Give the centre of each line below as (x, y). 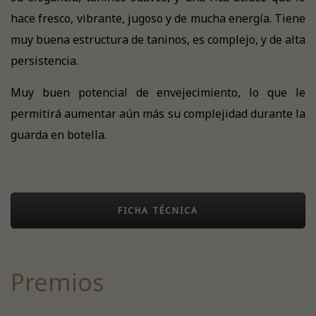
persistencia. (44, 60)
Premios (57, 282)
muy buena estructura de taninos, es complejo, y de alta (158, 39)
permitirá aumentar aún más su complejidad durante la (158, 113)
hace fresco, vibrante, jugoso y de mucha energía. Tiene (158, 18)
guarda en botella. (59, 134)
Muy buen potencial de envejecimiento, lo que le (158, 92)
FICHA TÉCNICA (158, 210)
